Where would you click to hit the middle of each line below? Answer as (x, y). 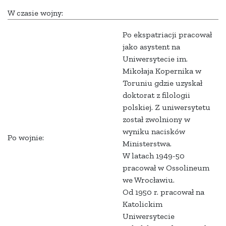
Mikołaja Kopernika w (162, 71)
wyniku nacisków (154, 132)
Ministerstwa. (147, 144)
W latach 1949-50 (154, 156)
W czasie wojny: (35, 13)
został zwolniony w (156, 120)
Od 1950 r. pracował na (163, 192)
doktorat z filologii (156, 95)
